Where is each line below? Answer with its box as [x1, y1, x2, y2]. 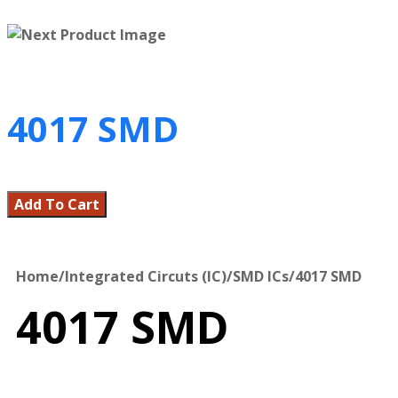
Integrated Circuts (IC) [65, 267, 227, 287]
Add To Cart [14, 195, 99, 215]
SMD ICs [233, 267, 289, 287]
